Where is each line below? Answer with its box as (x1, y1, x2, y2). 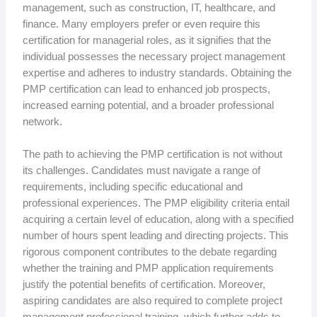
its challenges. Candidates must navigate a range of (22, 164, 260, 176)
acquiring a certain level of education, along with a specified (22, 213, 294, 225)
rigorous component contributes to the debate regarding (22, 246, 277, 258)
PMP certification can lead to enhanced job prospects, (22, 83, 270, 95)
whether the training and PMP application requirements (22, 262, 274, 274)
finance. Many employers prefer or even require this (22, 18, 260, 30)
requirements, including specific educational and (22, 180, 243, 192)
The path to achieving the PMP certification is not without (22, 148, 282, 160)
